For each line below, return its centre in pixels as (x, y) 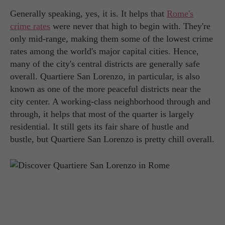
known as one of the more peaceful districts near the (105, 89)
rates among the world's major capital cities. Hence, (104, 51)
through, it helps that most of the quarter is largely (102, 114)
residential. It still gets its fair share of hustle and (99, 127)
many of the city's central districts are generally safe (105, 64)
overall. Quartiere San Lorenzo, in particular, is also (105, 77)
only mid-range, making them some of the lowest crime (111, 39)
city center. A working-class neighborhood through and (110, 102)
